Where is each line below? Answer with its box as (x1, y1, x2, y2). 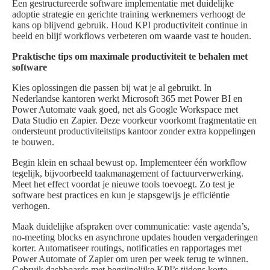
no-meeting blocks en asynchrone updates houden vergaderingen (12, 232, 258, 243)
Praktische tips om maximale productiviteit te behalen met (12, 51, 248, 62)
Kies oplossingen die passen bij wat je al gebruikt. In (12, 83, 212, 93)
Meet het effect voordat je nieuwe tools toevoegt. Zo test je (12, 179, 234, 190)
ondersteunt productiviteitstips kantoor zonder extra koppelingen (12, 126, 256, 137)
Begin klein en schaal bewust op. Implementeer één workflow (12, 157, 247, 168)
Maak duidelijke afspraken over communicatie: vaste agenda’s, (12, 221, 250, 232)
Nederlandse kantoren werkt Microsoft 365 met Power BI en (12, 93, 242, 104)
